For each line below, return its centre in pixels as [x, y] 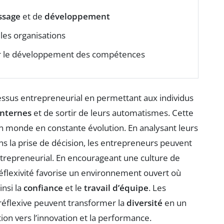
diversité [144, 203]
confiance [43, 188]
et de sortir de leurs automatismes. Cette [112, 113]
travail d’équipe [116, 188]
